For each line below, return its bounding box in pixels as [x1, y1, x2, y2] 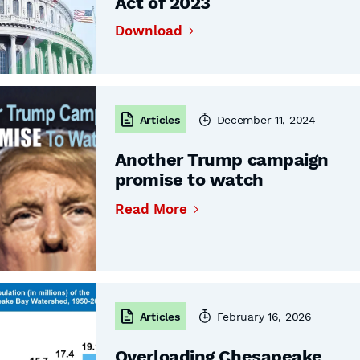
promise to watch [114, 170, 264, 190]
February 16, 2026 [216, 309, 312, 323]
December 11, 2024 [216, 112, 316, 126]
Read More [114, 201, 187, 217]
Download [114, 22, 182, 39]
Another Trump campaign [114, 149, 329, 170]
